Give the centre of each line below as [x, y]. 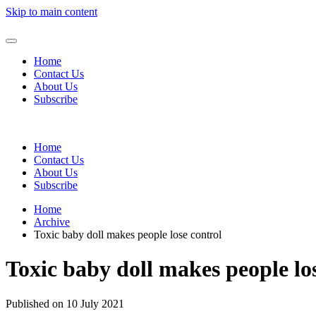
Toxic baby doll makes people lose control [128, 235]
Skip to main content [51, 12]
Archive [52, 222]
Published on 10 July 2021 [65, 303]
